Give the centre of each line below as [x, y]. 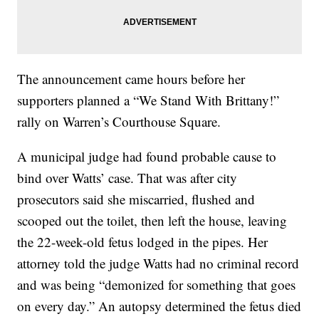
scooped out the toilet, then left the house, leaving [152, 221]
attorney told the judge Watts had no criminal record [158, 263]
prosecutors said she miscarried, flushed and [136, 199]
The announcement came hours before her [131, 79]
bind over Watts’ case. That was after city [127, 178]
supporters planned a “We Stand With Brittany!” [148, 100]
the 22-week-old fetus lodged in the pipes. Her [143, 242]
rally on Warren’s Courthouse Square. [119, 122]
